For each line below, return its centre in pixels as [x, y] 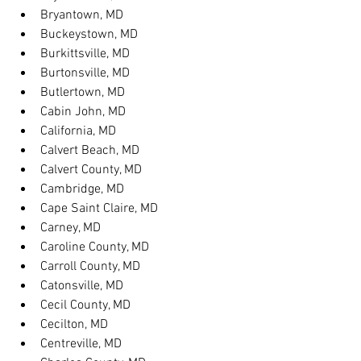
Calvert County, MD [91, 170]
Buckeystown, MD [89, 35]
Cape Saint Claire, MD [99, 209]
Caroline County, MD [95, 247]
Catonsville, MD [82, 286]
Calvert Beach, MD [90, 151]
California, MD [78, 131]
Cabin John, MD [83, 112]
